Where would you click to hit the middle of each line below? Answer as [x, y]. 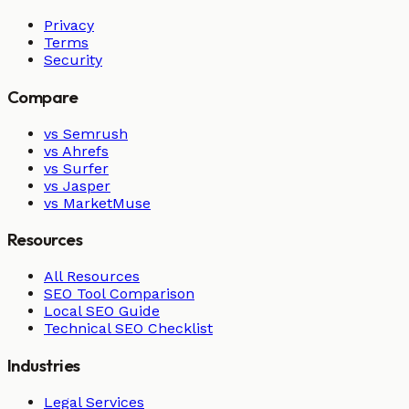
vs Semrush [86, 133]
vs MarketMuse [97, 203]
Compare [43, 97]
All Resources [92, 277]
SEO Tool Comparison [119, 294]
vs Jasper [77, 185]
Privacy [69, 26]
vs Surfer [76, 168]
